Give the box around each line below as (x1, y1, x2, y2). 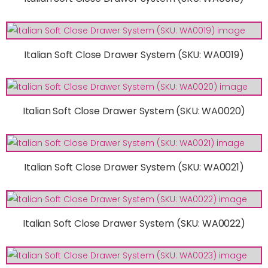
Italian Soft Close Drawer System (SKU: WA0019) (24, 47, 244, 62)
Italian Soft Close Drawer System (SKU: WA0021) (24, 160, 244, 174)
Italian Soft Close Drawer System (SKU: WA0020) (22, 103, 246, 118)
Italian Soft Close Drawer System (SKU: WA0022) (23, 216, 245, 230)
